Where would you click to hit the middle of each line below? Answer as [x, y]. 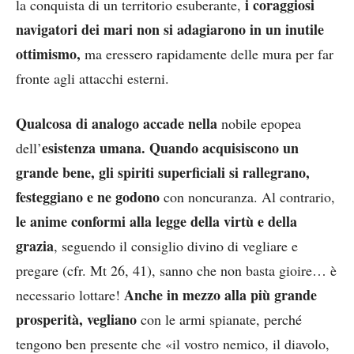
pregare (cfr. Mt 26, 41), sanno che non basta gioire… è [176, 270]
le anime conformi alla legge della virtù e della [156, 221]
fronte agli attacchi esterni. [92, 78]
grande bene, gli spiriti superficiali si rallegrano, [163, 172]
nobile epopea [259, 123]
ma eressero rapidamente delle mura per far [207, 53]
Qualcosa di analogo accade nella [117, 123]
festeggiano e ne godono [88, 196]
